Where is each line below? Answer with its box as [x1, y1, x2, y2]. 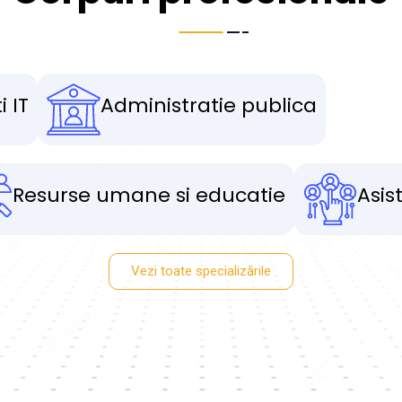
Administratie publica [100, 92, 317, 120]
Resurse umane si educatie [13, 181, 285, 210]
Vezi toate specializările [131, 263, 271, 280]
